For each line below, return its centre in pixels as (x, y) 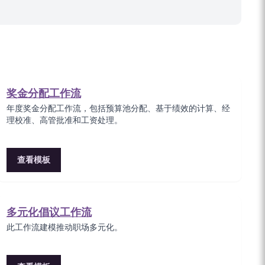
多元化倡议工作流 (49, 212)
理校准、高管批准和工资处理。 (64, 120)
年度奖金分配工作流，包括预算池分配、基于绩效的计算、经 (118, 109)
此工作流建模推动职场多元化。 (64, 227)
